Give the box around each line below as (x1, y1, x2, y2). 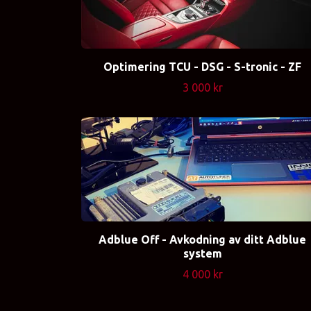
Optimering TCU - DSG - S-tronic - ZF (103, 60, 302, 74)
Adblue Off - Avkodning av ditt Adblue (99, 233, 307, 246)
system (183, 247, 222, 260)
